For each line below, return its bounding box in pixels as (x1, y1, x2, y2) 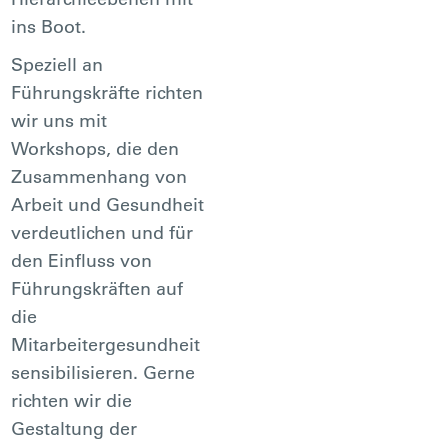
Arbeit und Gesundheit (11, 192, 205, 216)
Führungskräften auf (11, 276, 184, 300)
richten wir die (11, 388, 133, 412)
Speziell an (11, 52, 104, 76)
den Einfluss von (11, 248, 153, 272)
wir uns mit (11, 108, 108, 132)
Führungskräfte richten (11, 80, 204, 104)
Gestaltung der (11, 416, 138, 440)
